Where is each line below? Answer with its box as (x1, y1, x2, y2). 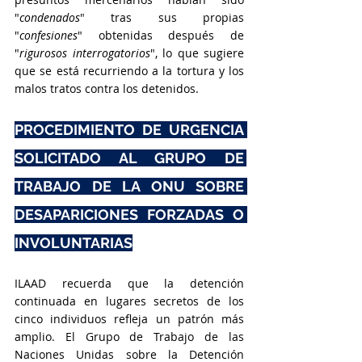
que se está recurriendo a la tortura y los (15, 63, 244, 78)
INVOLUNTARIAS (15, 234, 133, 251)
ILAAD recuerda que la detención (15, 276, 244, 291)
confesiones (19, 27, 78, 43)
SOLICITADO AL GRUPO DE (15, 149, 244, 166)
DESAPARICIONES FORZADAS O (15, 206, 244, 223)
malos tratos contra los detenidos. (15, 81, 199, 96)
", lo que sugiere (149, 45, 244, 61)
